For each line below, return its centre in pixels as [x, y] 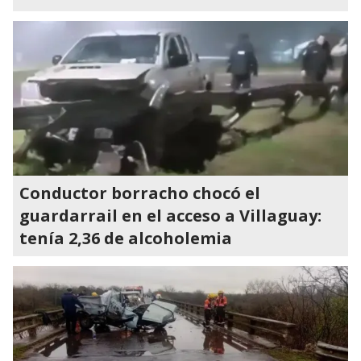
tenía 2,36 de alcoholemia [126, 238]
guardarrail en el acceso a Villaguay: [170, 216]
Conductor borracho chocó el [140, 193]
